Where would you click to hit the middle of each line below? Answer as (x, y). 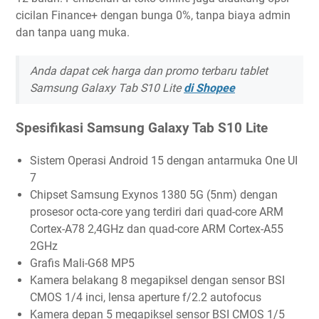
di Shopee (209, 88)
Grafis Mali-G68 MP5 (82, 263)
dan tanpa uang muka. (73, 32)
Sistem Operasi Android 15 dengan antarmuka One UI (164, 160)
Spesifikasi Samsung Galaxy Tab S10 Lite (142, 128)
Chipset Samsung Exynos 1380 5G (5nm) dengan (154, 194)
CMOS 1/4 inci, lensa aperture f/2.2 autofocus (146, 297)
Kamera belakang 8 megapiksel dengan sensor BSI (157, 280)
